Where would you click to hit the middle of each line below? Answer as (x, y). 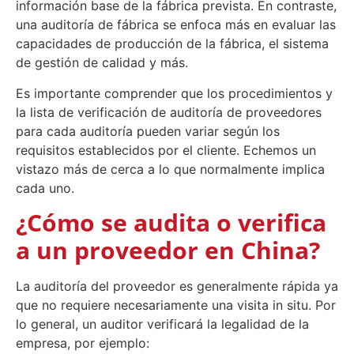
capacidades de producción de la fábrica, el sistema (172, 44)
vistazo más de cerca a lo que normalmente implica (170, 169)
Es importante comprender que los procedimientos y (174, 93)
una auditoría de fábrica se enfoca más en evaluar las (176, 25)
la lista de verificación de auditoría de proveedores (169, 112)
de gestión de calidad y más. (102, 63)
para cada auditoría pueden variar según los (148, 131)
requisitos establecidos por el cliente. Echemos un (166, 150)
